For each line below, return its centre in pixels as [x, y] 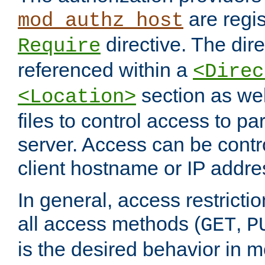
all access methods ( [109, 224]
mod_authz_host [101, 21]
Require [59, 46]
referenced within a [105, 70]
